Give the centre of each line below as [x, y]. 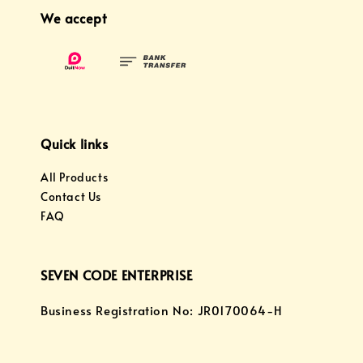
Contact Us [71, 197]
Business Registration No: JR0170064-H [162, 310]
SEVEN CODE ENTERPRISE [117, 275]
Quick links [75, 144]
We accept [74, 17]
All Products [75, 177]
